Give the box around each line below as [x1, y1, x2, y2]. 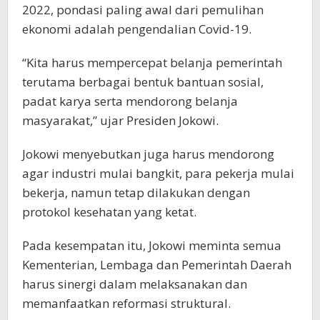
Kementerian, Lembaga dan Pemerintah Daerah [22, 256, 291, 274]
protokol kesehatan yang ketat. [22, 204, 196, 221]
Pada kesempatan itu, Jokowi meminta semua [22, 237, 281, 254]
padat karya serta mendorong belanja [22, 93, 238, 110]
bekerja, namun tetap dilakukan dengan [22, 184, 250, 201]
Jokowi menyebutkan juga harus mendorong [22, 146, 274, 163]
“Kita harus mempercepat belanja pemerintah [22, 54, 282, 71]
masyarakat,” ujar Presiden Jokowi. [22, 112, 219, 129]
